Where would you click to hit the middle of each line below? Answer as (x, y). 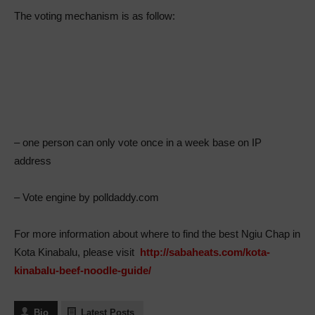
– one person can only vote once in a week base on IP (138, 143)
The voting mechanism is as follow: (95, 16)
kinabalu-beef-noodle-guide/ (83, 271)
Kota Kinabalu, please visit (76, 252)
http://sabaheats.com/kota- (205, 252)
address (33, 161)
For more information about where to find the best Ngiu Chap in (157, 234)
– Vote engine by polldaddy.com (86, 198)
